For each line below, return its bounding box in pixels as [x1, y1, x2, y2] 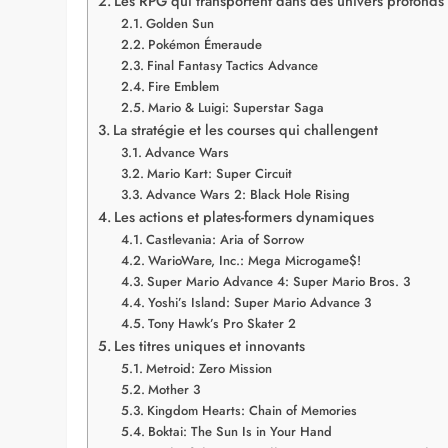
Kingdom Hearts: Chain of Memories [146, 401, 357, 421]
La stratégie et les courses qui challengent [113, 120, 379, 141]
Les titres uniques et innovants [114, 336, 306, 357]
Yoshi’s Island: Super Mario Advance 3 [147, 293, 371, 313]
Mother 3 [147, 380, 200, 400]
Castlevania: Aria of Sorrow [145, 230, 304, 250]
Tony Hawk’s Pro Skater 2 [147, 314, 296, 334]
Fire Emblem [147, 77, 219, 97]
